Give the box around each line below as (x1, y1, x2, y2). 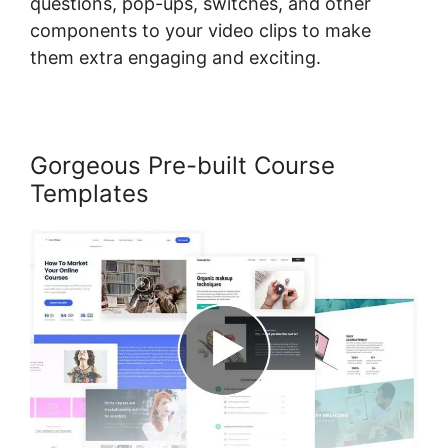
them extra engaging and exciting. (30, 47, 321, 69)
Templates (30, 179, 149, 209)
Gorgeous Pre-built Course (30, 151, 335, 181)
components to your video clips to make (30, 20, 371, 42)
